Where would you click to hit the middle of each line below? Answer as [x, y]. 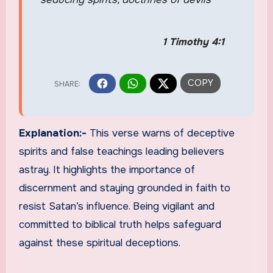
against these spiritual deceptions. [99, 243]
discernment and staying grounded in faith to [124, 188]
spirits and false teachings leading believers [121, 152]
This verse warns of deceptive [162, 133]
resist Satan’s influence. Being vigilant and [116, 207]
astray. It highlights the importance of [107, 170]
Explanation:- [54, 133]
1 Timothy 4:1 [193, 42]
